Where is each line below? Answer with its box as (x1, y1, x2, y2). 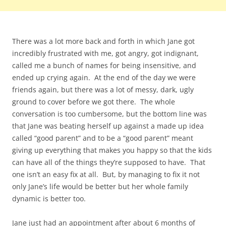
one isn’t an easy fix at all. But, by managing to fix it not (12, 169, 200, 180)
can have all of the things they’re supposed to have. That (12, 157, 205, 167)
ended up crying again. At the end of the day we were (12, 73, 196, 83)
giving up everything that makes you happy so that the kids (12, 145, 212, 155)
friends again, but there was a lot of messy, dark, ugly (12, 85, 194, 95)
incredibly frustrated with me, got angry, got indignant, (12, 48, 199, 59)
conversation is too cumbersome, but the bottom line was (12, 109, 207, 119)
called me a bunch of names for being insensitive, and (12, 61, 196, 71)
